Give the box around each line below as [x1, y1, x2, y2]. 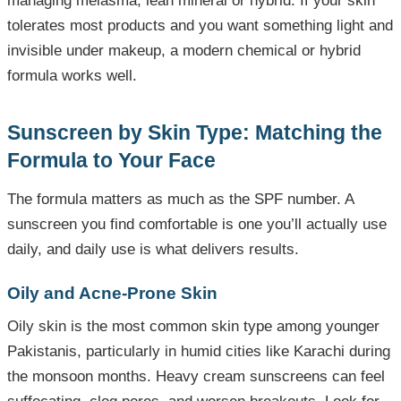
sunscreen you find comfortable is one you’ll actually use [7, 216, 387, 234]
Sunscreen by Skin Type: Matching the [7, 121, 382, 145]
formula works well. [7, 67, 137, 85]
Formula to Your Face [7, 149, 216, 173]
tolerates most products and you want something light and [7, 17, 393, 35]
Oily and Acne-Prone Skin [7, 284, 218, 303]
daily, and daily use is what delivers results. [7, 241, 299, 259]
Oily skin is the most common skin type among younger [7, 318, 380, 336]
